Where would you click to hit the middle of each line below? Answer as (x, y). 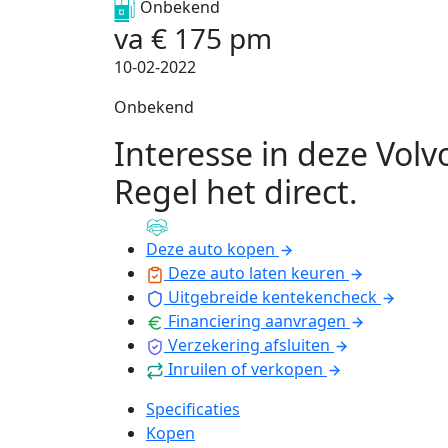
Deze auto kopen (210, 249)
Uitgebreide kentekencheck (272, 297)
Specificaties (193, 409)
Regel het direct (231, 191)
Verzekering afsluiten (249, 345)
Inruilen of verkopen (245, 369)
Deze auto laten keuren (256, 273)
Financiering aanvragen (257, 321)
